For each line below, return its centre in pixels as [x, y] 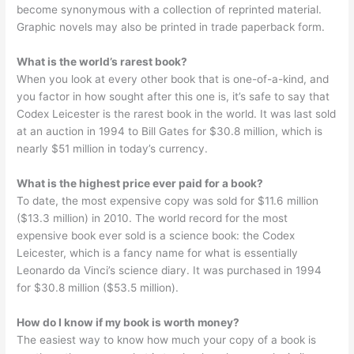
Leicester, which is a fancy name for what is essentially [158, 252]
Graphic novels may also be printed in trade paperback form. [171, 26]
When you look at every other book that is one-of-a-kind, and [173, 79]
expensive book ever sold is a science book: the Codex [156, 235]
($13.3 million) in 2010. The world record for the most [153, 218]
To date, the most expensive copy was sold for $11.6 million [168, 200]
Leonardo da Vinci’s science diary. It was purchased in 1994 [169, 270]
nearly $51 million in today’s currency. [113, 148]
